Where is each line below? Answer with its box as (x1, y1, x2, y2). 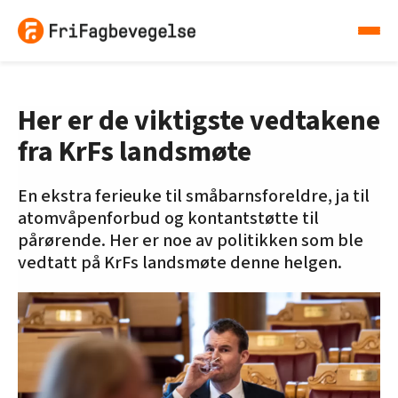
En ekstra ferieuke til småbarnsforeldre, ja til (18, 184, 370, 210)
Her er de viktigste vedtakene (18, 100, 380, 142)
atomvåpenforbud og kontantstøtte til (18, 206, 319, 232)
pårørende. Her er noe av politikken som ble (18, 228, 363, 254)
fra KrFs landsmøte (18, 131, 251, 173)
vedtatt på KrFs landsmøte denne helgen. (18, 251, 342, 276)
